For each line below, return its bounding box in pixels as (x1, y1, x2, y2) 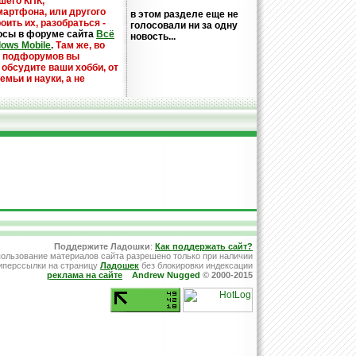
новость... (130, 31, 176, 42)
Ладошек (100, 261, 139, 270)
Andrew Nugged (132, 270, 200, 280)
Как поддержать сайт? (155, 242, 253, 251)
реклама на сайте (47, 270, 122, 280)
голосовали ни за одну (130, 20, 238, 31)
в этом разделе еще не (130, 9, 238, 20)
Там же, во (56, 40, 105, 51)
